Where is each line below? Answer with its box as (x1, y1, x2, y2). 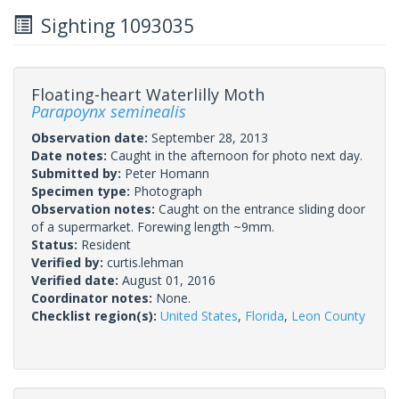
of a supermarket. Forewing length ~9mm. (31, 217, 274, 235)
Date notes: (31, 146, 110, 164)
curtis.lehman (107, 253, 183, 271)
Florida (245, 306, 284, 324)
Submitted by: (31, 164, 125, 182)
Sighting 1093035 (32, 12, 194, 38)
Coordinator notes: (31, 289, 156, 306)
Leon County (291, 306, 365, 324)
